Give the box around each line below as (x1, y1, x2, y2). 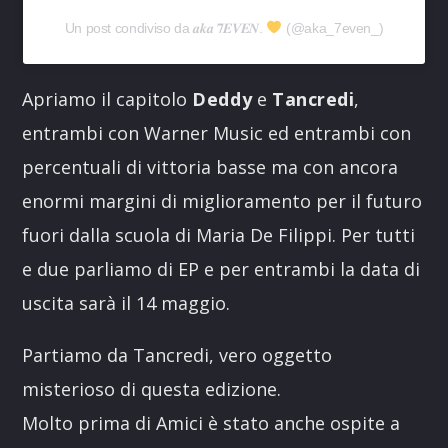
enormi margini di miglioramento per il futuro (22, 189, 423, 213)
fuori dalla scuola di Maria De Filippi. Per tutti (22, 223, 416, 247)
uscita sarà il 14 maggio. (22, 291, 231, 315)
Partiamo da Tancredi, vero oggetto (22, 343, 333, 367)
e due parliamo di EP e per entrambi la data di (22, 257, 421, 281)
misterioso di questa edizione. (22, 377, 282, 401)
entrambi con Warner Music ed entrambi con (22, 121, 412, 145)
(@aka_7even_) (282, 20, 384, 36)
